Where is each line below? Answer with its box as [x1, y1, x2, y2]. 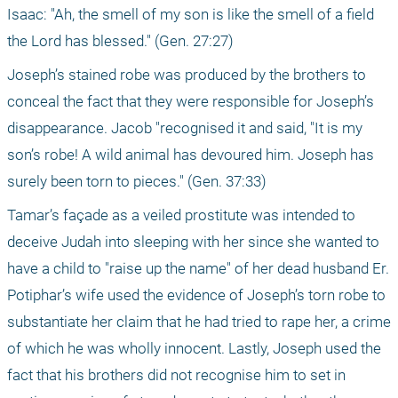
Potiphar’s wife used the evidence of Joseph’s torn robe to [7, 285, 386, 304]
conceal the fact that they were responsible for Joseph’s [7, 92, 374, 110]
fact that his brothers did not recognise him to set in [7, 365, 346, 384]
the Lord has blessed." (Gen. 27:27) [7, 31, 234, 50]
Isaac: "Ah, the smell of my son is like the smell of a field [7, 4, 374, 23]
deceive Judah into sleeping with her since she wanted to [7, 232, 379, 251]
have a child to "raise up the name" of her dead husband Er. [7, 259, 389, 277]
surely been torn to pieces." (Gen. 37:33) [7, 171, 267, 190]
